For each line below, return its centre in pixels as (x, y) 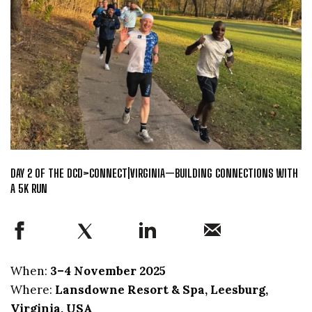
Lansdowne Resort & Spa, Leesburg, (162, 289)
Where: (33, 289)
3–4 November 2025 (108, 271)
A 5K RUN (29, 189)
